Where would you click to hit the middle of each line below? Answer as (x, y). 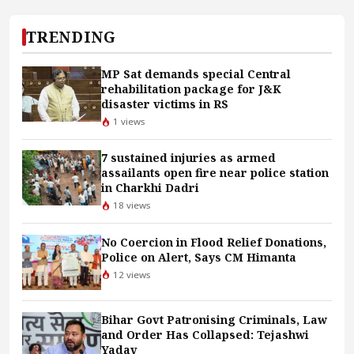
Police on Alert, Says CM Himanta (199, 257)
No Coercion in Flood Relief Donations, (214, 242)
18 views (130, 205)
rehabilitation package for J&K (191, 89)
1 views (128, 122)
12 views (130, 274)
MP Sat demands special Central (196, 74)
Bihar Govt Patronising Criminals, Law (214, 319)
